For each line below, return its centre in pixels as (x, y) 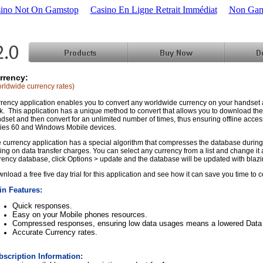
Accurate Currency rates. (55, 232)
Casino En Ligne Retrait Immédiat (154, 10)
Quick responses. (42, 206)
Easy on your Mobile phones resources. (80, 215)
